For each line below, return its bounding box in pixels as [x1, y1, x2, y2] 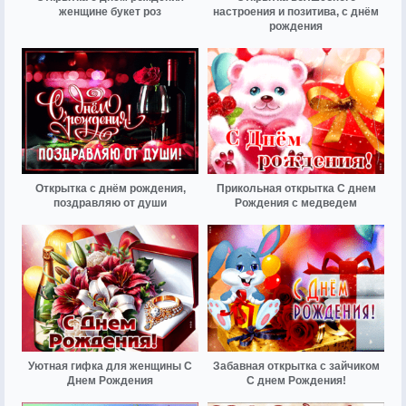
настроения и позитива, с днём [213, 5, 379, 19]
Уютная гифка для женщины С [28, 359, 192, 372]
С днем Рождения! [246, 373, 346, 387]
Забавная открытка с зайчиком [212, 359, 380, 372]
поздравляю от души [53, 197, 167, 210]
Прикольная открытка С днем [216, 182, 376, 196]
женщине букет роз [59, 5, 161, 19]
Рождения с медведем [235, 197, 357, 210]
